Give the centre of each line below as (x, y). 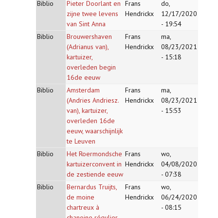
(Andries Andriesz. (93, 100)
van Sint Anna (86, 24)
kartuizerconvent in (94, 164)
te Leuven (81, 141)
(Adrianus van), (88, 47)
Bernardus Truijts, (92, 187)
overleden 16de (91, 121)
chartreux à (83, 207)
